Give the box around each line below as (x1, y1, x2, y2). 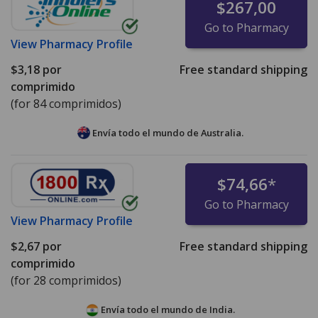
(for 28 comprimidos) (11, 273, 121, 289)
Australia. (201, 126, 243, 139)
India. (209, 303, 235, 317)
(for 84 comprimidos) (11, 95, 121, 111)
